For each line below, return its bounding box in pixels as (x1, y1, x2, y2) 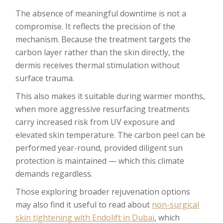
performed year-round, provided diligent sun (15, 142, 183, 153)
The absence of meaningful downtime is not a (15, 8, 187, 19)
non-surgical (152, 199, 200, 210)
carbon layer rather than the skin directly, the (15, 47, 185, 58)
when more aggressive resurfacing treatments (15, 104, 190, 114)
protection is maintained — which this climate (15, 155, 185, 166)
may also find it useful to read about (15, 199, 152, 210)
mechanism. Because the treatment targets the (15, 34, 191, 45)
